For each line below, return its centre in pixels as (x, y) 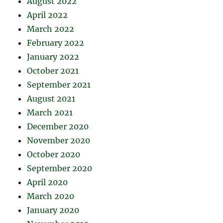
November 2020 (59, 141)
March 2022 (51, 29)
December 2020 (58, 127)
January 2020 (53, 210)
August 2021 (51, 99)
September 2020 (60, 168)
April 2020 (48, 182)
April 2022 (48, 15)
